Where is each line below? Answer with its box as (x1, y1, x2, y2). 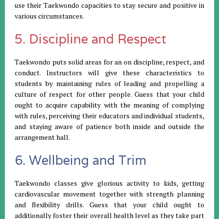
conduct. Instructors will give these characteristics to (15, 67, 204, 77)
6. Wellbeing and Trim (15, 152, 147, 168)
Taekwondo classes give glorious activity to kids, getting (15, 178, 204, 188)
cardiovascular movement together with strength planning (15, 189, 204, 198)
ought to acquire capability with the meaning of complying (15, 100, 204, 109)
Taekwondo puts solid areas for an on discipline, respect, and (15, 57, 204, 66)
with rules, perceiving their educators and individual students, (15, 110, 204, 120)
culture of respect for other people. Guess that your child (15, 89, 204, 99)
